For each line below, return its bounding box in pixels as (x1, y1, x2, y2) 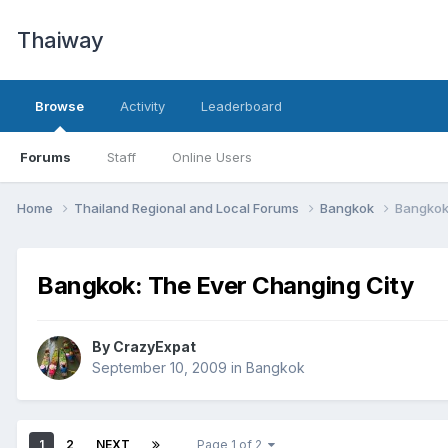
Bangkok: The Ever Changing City (37, 271, 414, 301)
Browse (35, 98, 84, 114)
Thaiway (17, 27, 104, 53)
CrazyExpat (113, 338, 196, 356)
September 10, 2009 (92, 359, 227, 377)
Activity (120, 98, 165, 114)
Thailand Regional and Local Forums (74, 199, 302, 216)
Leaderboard (201, 98, 282, 114)
